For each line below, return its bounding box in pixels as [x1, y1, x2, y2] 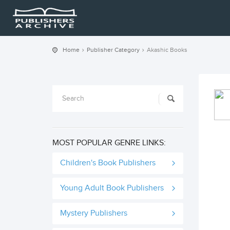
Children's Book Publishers [60, 158, 156, 168]
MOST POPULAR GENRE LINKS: [52, 138, 166, 148]
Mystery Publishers [60, 208, 127, 218]
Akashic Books [147, 46, 187, 53]
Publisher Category [87, 46, 140, 53]
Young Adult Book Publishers [60, 183, 164, 193]
